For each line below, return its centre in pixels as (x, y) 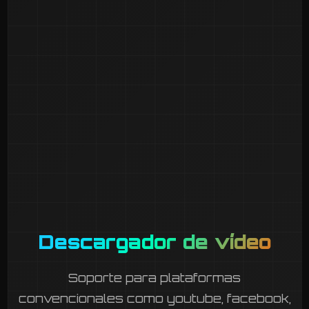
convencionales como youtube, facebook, (154, 298)
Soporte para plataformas (154, 277)
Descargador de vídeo (154, 241)
